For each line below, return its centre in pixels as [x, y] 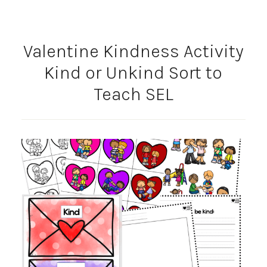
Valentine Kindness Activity [133, 51]
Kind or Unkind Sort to [133, 72]
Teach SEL [133, 94]
